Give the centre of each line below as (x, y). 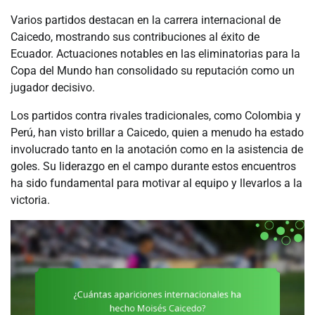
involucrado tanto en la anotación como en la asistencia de (157, 150)
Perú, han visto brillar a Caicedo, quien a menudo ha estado (157, 133)
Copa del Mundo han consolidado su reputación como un (153, 71)
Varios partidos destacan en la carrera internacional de (146, 20)
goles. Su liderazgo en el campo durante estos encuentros (153, 167)
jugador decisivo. (53, 88)
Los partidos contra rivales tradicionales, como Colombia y (156, 116)
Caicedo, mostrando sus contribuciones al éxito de (135, 37)
